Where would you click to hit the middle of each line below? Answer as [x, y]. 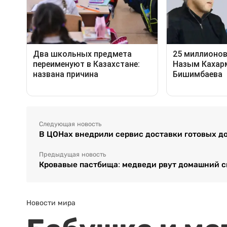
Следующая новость [70, 124]
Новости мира [51, 203]
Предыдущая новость [72, 155]
